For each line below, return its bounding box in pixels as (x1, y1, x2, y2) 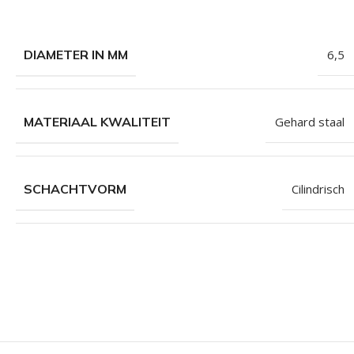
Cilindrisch (292, 180, 345, 197)
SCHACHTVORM (24, 180, 126, 197)
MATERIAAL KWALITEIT (24, 113, 171, 130)
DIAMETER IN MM (24, 46, 128, 62)
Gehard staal (275, 113, 345, 130)
